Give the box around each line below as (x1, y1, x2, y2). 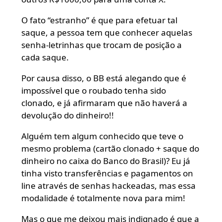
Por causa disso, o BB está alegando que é (21, 72, 186, 84)
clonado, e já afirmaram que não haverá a (21, 97, 187, 109)
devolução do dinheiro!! (21, 109, 114, 121)
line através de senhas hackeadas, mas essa (21, 179, 196, 191)
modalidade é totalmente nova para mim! (21, 192, 185, 204)
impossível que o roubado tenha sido (21, 84, 166, 96)
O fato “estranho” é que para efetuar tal (21, 14, 177, 26)
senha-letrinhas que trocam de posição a (21, 39, 182, 51)
